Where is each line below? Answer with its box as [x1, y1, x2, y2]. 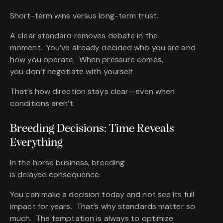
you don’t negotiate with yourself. [10, 66, 134, 77]
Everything [10, 137, 63, 149]
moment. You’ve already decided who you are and [10, 42, 196, 53]
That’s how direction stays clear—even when [10, 86, 175, 97]
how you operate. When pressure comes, [10, 54, 163, 65]
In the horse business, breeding [10, 157, 125, 168]
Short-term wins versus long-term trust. [10, 10, 158, 21]
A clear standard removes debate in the [10, 30, 158, 41]
